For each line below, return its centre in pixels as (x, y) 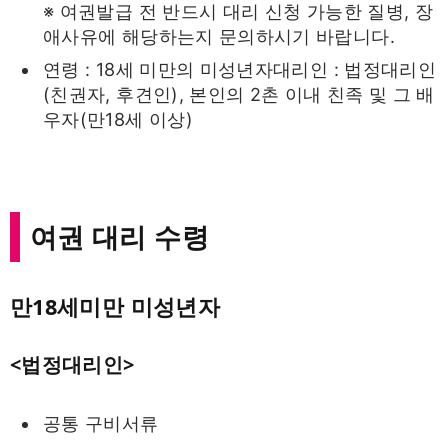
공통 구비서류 (101, 424)
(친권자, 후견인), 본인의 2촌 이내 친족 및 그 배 (239, 94)
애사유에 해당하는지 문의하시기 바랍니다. (219, 36)
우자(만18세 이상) (118, 119)
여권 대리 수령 (119, 236)
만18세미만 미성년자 (115, 307)
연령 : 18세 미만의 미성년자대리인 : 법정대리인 (240, 69)
